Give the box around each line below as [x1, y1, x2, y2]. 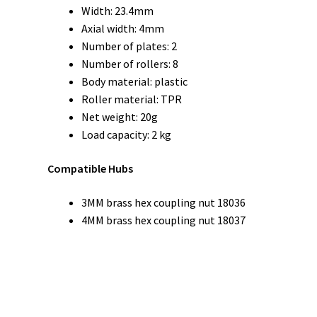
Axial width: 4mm [81, 21, 165, 36]
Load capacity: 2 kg [81, 127, 172, 142]
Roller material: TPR [81, 92, 183, 107]
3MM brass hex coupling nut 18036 [81, 195, 246, 209]
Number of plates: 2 [81, 39, 178, 54]
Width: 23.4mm [81, 4, 154, 18]
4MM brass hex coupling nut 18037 [81, 212, 246, 227]
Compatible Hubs [47, 161, 134, 175]
